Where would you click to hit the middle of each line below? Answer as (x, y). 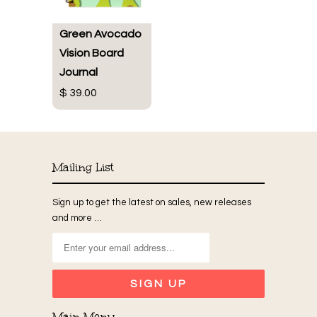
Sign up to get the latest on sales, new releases (152, 203)
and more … (77, 218)
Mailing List (83, 168)
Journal (79, 73)
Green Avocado (100, 34)
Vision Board (92, 53)
